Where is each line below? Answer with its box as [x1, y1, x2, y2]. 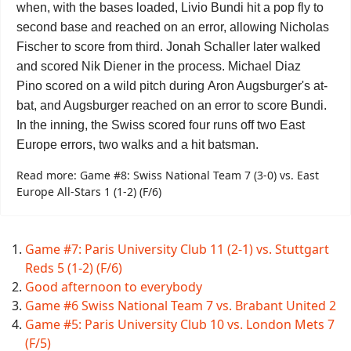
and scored [16, 60, 81, 73]
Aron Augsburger [208, 79, 302, 92]
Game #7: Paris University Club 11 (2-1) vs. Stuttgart [25, 241, 329, 258]
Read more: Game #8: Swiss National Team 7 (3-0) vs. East [16, 168, 319, 183]
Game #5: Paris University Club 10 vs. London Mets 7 [25, 316, 335, 333]
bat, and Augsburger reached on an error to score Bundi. [16, 99, 327, 112]
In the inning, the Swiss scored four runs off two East [16, 118, 305, 132]
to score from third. [58, 40, 166, 53]
